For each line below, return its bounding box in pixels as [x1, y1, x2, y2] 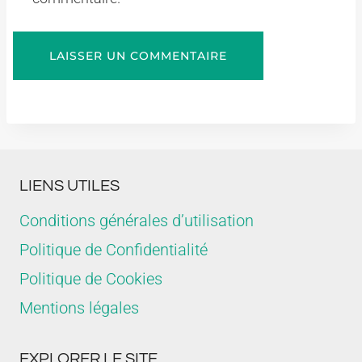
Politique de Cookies [19, 269, 162, 288]
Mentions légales [19, 298, 139, 318]
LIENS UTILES [19, 178, 120, 194]
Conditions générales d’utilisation [19, 211, 254, 230]
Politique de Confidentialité [19, 240, 208, 259]
